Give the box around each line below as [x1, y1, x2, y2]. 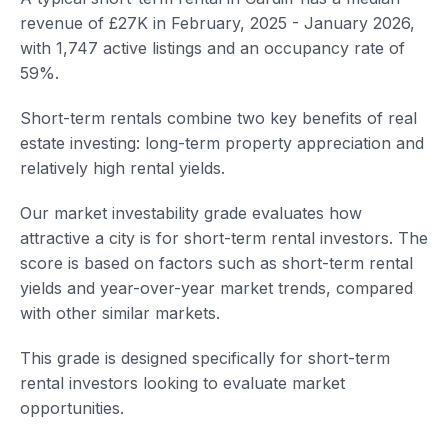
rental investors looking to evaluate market [20, 373, 345, 393]
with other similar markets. [20, 303, 220, 323]
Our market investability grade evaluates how [20, 203, 362, 223]
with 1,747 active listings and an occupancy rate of [20, 38, 405, 58]
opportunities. [20, 398, 124, 418]
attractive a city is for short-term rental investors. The [20, 228, 428, 248]
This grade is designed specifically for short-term [20, 348, 390, 368]
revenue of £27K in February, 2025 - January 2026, [20, 13, 415, 33]
